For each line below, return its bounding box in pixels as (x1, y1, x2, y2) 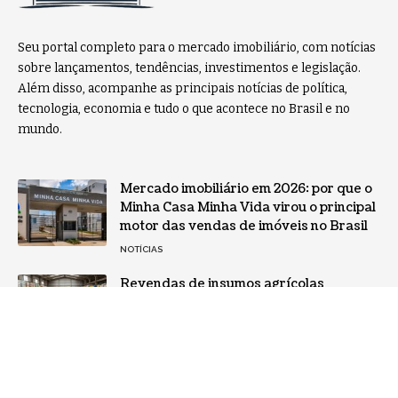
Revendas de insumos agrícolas (120, 275, 324, 293)
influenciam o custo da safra (120, 294, 302, 312)
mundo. (18, 122, 62, 138)
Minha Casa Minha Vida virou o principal (120, 199, 376, 217)
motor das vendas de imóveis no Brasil (120, 218, 368, 235)
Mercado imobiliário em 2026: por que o (120, 180, 372, 198)
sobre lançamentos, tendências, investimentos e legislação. (18, 60, 361, 76)
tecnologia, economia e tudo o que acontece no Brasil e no (18, 101, 350, 117)
